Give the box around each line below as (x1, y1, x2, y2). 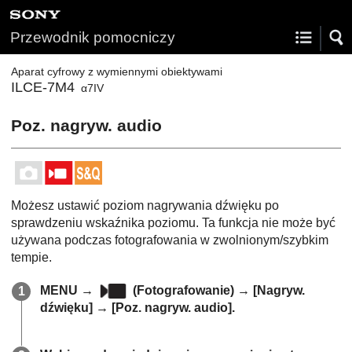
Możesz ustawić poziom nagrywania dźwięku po (11, 199, 279, 212)
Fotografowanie (137, 284, 231, 297)
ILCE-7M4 (11, 79, 75, 95)
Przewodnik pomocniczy (10, 29, 175, 46)
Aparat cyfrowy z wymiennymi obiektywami (11, 65, 222, 78)
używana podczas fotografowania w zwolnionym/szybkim (11, 233, 328, 247)
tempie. (11, 251, 52, 264)
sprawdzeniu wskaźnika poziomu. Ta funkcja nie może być (11, 216, 335, 229)
